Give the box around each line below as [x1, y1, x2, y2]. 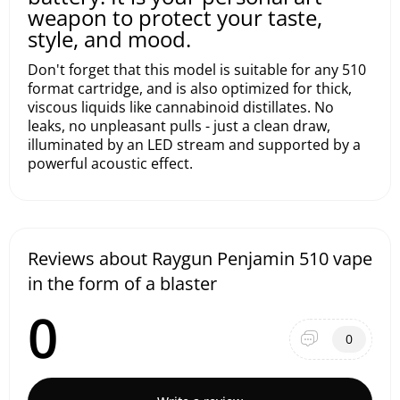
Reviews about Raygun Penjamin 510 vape [28, 246, 372, 271]
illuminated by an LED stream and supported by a [28, 135, 361, 154]
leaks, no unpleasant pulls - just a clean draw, [28, 116, 330, 136]
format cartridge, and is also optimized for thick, [28, 79, 352, 98]
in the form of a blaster [28, 271, 217, 296]
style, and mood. [28, 24, 191, 54]
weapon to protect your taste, [28, 3, 322, 32]
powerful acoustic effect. [28, 154, 193, 173]
